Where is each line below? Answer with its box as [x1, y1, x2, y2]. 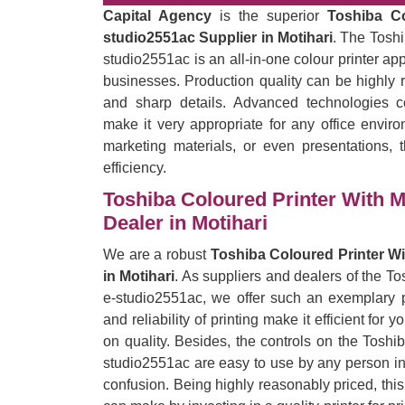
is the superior [212, 8, 327, 24]
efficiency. [103, 160, 166, 175]
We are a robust [103, 247, 211, 262]
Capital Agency [103, 8, 212, 24]
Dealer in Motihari [103, 212, 268, 234]
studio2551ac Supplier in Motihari [103, 30, 334, 45]
